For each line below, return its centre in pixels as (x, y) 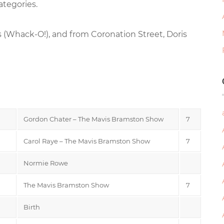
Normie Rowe (46, 163)
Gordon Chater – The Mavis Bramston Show (93, 119)
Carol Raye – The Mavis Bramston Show (87, 141)
